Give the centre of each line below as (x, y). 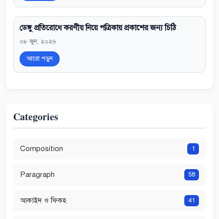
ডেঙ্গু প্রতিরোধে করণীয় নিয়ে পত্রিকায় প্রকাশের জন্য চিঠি (98, 28)
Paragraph (37, 175)
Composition (42, 149)
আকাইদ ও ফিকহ (43, 201)
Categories (36, 116)
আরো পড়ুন (40, 58)
